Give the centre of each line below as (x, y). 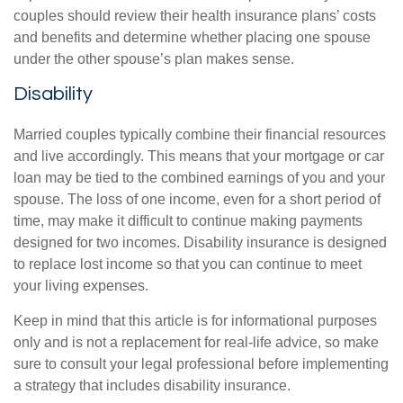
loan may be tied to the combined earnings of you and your (199, 178)
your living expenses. (81, 286)
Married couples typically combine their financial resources (200, 134)
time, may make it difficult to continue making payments (188, 221)
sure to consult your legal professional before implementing (201, 364)
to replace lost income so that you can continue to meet (188, 264)
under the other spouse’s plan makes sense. (154, 59)
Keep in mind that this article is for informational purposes (195, 321)
